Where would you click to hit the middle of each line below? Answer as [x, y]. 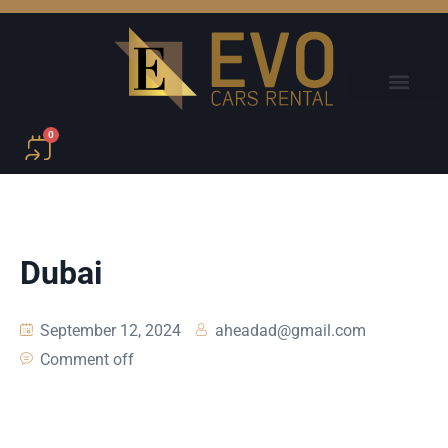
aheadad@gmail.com [290, 331]
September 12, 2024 [108, 331]
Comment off [87, 360]
